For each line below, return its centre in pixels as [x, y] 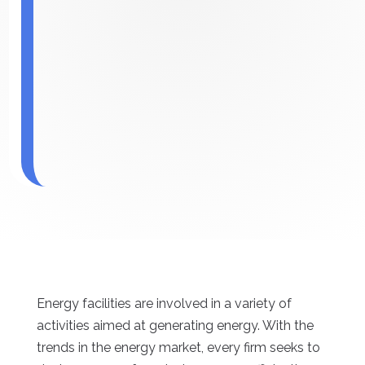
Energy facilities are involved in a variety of [164, 304]
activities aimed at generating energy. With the [175, 326]
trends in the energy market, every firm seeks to [178, 348]
